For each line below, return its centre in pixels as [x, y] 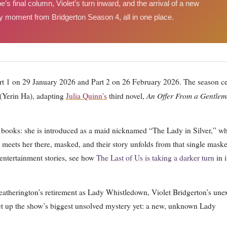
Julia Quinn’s [86, 96]
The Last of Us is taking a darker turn [155, 158]
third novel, [127, 96]
